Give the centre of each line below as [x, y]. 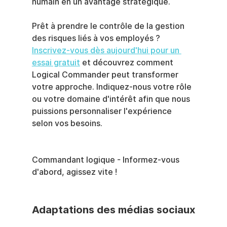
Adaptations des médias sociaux [113, 210]
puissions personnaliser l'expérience [103, 111]
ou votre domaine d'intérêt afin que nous [112, 99]
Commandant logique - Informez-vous [106, 160]
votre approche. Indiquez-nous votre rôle [112, 87]
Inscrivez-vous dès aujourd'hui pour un [106, 50]
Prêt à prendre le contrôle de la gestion [109, 26]
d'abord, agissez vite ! [74, 172]
